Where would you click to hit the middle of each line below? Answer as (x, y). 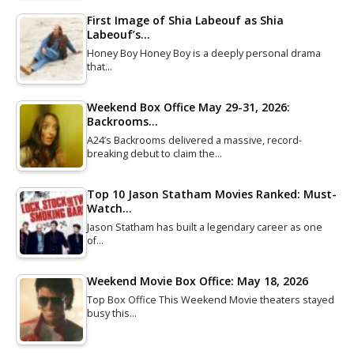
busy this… (112, 313)
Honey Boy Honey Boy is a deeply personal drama (204, 53)
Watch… (109, 208)
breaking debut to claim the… (154, 153)
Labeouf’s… (119, 34)
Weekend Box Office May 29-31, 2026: (188, 107)
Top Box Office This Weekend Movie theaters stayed (211, 299)
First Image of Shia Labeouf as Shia (185, 20)
